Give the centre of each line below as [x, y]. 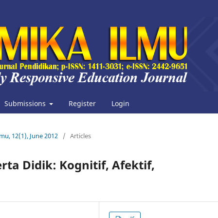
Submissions [26, 103]
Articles [81, 136]
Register [82, 103]
